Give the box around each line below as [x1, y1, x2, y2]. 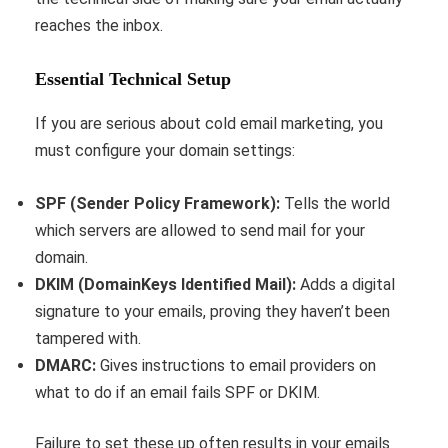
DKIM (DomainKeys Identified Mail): [35, 275, 296, 295]
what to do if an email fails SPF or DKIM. [35, 383, 320, 403]
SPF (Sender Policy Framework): [35, 194, 280, 214]
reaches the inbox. [35, 16, 163, 36]
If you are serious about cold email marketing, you [35, 114, 383, 134]
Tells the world [280, 194, 390, 214]
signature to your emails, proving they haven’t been [35, 302, 390, 322]
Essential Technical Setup [35, 69, 231, 90]
